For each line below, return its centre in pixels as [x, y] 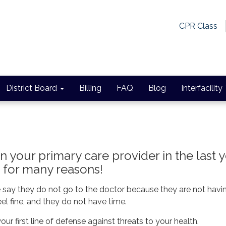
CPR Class [198, 26]
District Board [32, 88]
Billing [90, 88]
